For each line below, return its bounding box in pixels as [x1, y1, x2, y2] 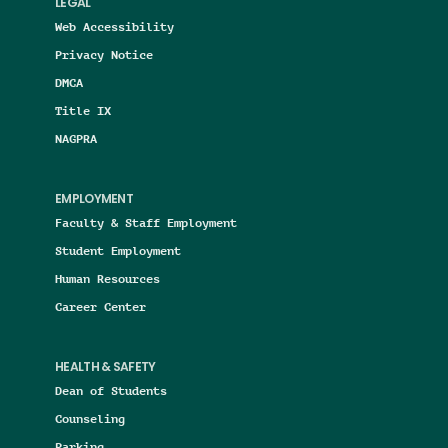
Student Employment [55, 243, 181, 259]
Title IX [55, 103, 111, 119]
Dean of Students [55, 383, 167, 399]
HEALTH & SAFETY [55, 362, 156, 375]
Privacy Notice [55, 47, 153, 63]
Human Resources [55, 271, 160, 287]
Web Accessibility [55, 19, 174, 35]
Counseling [55, 411, 125, 427]
